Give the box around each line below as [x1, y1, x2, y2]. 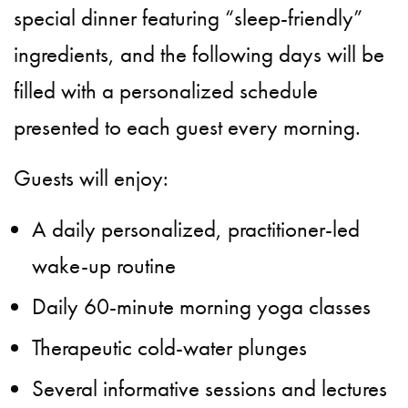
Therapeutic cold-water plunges [32, 332, 307, 363]
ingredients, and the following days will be [14, 39, 385, 70]
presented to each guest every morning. [14, 112, 362, 143]
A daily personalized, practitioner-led [32, 214, 360, 245]
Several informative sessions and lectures [32, 373, 387, 404]
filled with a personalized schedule [14, 76, 319, 107]
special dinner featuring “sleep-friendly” [14, 3, 363, 34]
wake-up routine [32, 250, 176, 281]
